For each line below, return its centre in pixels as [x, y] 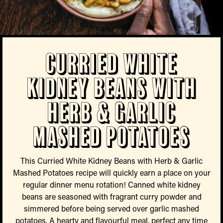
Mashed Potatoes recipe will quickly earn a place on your [111, 173]
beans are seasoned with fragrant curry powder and [111, 197]
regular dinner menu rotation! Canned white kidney [111, 185]
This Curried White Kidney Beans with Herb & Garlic [111, 161]
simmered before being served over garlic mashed [111, 209]
